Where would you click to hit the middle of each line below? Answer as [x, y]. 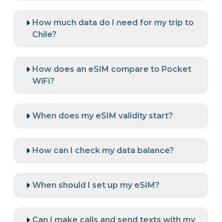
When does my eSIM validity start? [103, 116]
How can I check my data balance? [103, 151]
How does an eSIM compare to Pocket [112, 69]
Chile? [44, 35]
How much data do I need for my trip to [113, 23]
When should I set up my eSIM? [96, 185]
